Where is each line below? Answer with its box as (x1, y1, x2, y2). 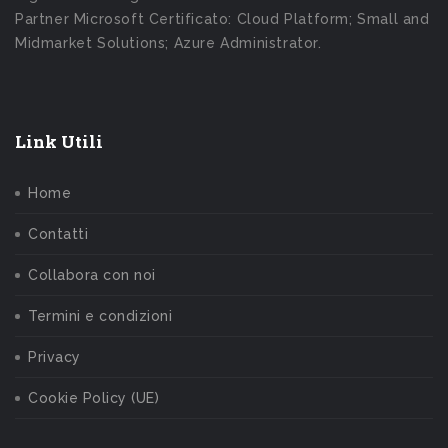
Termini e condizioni (28, 308, 172, 325)
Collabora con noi (28, 267, 156, 284)
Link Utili (15, 130, 103, 154)
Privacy (28, 349, 81, 366)
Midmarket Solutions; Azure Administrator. (15, 35, 322, 52)
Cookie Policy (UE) (28, 390, 159, 407)
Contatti (28, 226, 88, 243)
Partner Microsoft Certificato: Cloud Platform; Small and (15, 11, 430, 28)
